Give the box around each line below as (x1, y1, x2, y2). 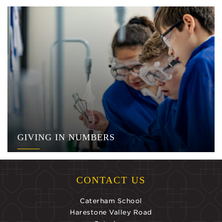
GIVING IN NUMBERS (17, 132, 115, 142)
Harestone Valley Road (70, 208, 152, 216)
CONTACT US (76, 174, 146, 185)
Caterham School (80, 197, 142, 205)
